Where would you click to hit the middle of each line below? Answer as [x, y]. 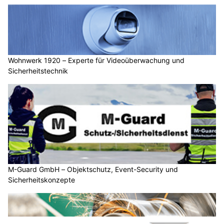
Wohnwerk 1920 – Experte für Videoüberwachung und [96, 60]
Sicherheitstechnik [38, 71]
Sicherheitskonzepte [41, 179]
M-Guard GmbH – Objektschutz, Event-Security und [93, 169]
